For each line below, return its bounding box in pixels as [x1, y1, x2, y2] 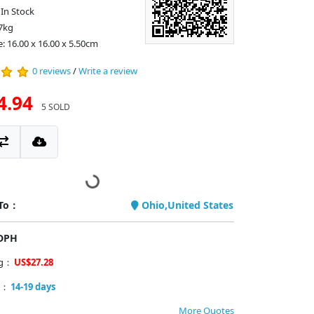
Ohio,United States [138, 198, 233, 212]
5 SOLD [41, 101, 70, 113]
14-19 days [10, 280, 55, 293]
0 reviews [32, 64, 71, 78]
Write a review [78, 64, 137, 78]
